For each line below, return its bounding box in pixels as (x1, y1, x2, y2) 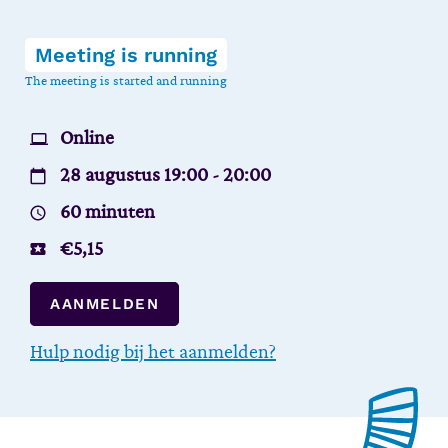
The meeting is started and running (25, 74, 227, 88)
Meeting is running (35, 43, 217, 67)
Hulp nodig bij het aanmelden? (30, 342, 276, 362)
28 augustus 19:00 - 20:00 (60, 165, 271, 185)
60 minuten (60, 202, 155, 222)
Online (60, 128, 114, 148)
